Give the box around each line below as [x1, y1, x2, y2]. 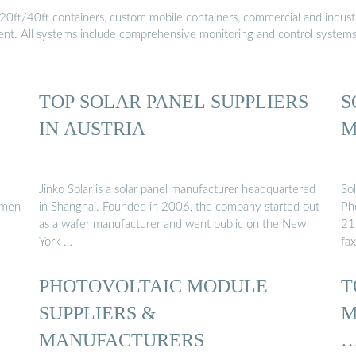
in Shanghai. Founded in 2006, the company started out [39, 201, 319, 214]
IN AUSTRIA [39, 117, 145, 139]
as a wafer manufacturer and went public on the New [39, 219, 306, 231]
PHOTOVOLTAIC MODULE [39, 275, 268, 297]
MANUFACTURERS [39, 329, 204, 351]
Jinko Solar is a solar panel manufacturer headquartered [39, 184, 315, 196]
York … [39, 236, 72, 249]
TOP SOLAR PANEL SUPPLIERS [39, 90, 308, 112]
